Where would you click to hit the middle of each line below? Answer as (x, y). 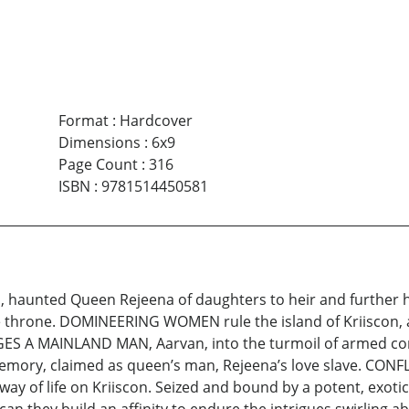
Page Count (98, 164)
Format (83, 120)
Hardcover (156, 120)
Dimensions (99, 142)
